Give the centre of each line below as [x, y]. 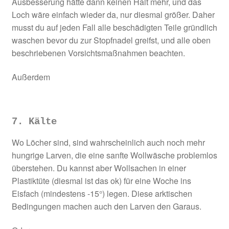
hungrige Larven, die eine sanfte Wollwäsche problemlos [114, 155]
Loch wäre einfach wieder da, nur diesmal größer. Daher [113, 14]
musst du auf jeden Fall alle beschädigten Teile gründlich [114, 27]
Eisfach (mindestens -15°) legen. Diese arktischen [102, 193]
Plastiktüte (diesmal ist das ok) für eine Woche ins [101, 180]
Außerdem [31, 77]
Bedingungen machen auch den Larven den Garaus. [106, 206]
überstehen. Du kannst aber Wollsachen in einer [99, 168]
